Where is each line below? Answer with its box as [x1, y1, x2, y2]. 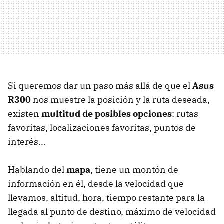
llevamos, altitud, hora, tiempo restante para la [8, 192, 205, 204]
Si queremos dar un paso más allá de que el [8, 80, 192, 92]
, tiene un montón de [90, 164, 178, 176]
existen [8, 108, 41, 120]
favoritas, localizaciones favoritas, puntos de [8, 122, 196, 134]
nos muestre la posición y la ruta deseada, [31, 94, 210, 106]
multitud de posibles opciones [41, 108, 172, 120]
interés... [8, 136, 46, 148]
